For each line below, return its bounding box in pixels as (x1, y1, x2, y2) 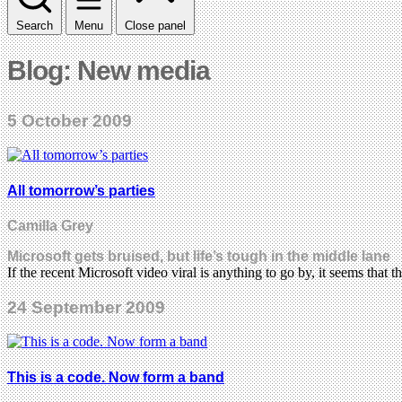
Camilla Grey (7, 218, 93, 234)
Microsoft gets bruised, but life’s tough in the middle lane (7, 249, 390, 265)
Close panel (125, 18, 186, 32)
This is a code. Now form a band (7, 369, 224, 385)
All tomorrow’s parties (7, 182, 155, 198)
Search (16, 18, 53, 32)
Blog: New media (7, 55, 210, 85)
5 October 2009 (7, 110, 132, 130)
